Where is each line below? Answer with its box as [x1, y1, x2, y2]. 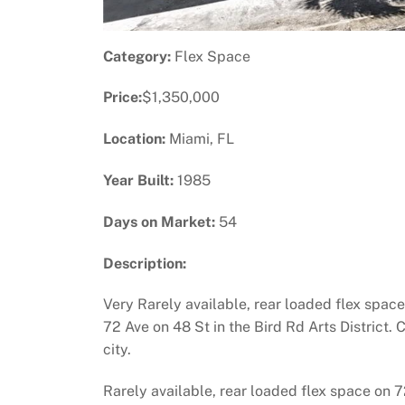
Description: [103, 254, 186, 272]
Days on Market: [103, 212, 215, 231]
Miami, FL [165, 130, 234, 148]
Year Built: [103, 171, 174, 189]
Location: [103, 130, 165, 148]
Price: [103, 89, 142, 107]
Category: [103, 47, 171, 65]
